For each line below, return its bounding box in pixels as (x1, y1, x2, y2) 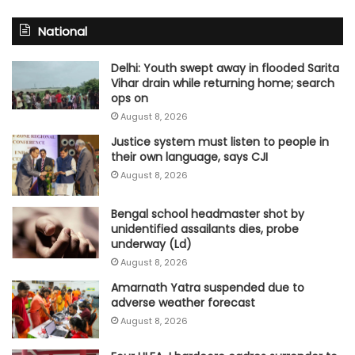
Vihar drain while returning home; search (111, 75, 334, 92)
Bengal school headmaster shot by (111, 205, 304, 222)
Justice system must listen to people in (111, 134, 329, 151)
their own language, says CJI (111, 149, 268, 166)
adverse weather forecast (111, 294, 255, 311)
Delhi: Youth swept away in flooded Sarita (111, 60, 339, 77)
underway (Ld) (111, 235, 192, 252)
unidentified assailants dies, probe (111, 220, 299, 237)
